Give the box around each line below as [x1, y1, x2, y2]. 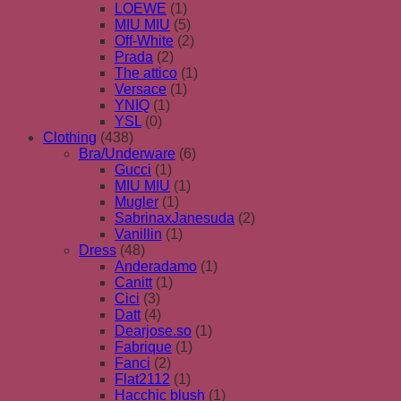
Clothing [43, 129, 97, 145]
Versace [115, 81, 166, 97]
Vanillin [115, 226, 162, 242]
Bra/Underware [79, 145, 175, 161]
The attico [115, 64, 177, 81]
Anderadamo [115, 258, 197, 274]
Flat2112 [115, 371, 170, 387]
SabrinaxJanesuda [115, 209, 235, 226]
